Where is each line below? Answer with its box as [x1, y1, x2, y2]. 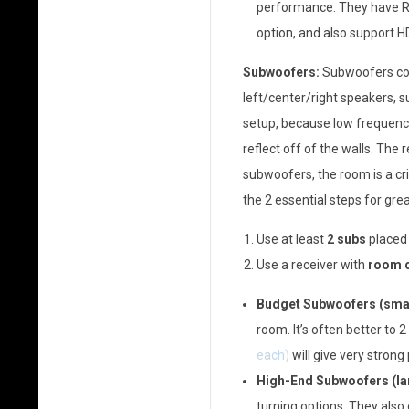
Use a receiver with [256, 257, 368, 272]
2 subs [326, 232, 366, 246]
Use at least [256, 232, 327, 246]
